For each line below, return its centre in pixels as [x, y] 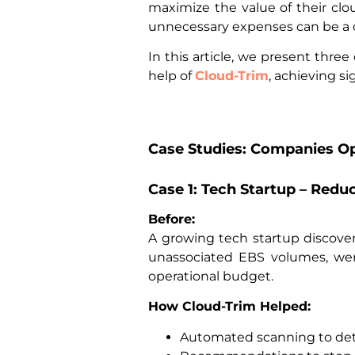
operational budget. [211, 276]
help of [172, 76]
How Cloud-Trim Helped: [229, 307]
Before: [172, 219]
